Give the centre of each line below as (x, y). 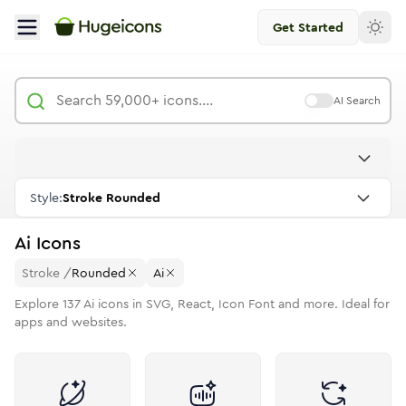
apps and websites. (71, 322)
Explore (39, 304)
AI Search (357, 101)
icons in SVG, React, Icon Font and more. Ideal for (242, 304)
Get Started (308, 27)
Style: (46, 198)
